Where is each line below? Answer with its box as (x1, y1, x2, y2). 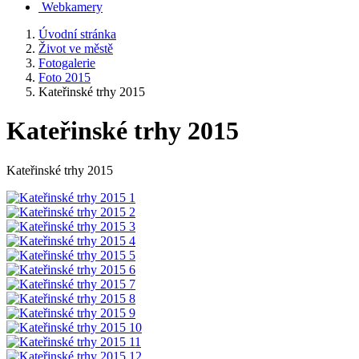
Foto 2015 (38, 71, 91, 84)
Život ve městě (38, 42, 113, 55)
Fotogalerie (38, 56, 95, 70)
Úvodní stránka (38, 27, 116, 41)
